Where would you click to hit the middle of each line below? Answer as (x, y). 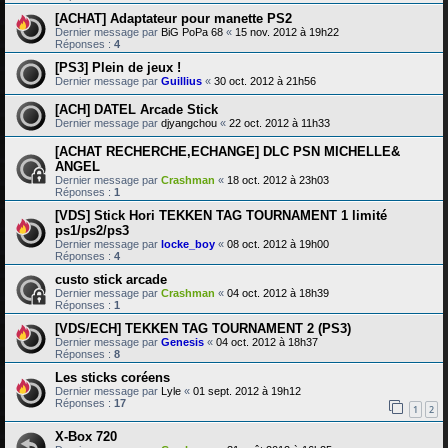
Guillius (181, 81)
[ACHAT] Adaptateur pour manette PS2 (173, 19)
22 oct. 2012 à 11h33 (279, 123)
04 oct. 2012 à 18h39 (278, 293)
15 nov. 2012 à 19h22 (287, 32)
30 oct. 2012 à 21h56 (265, 81)
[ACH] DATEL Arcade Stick (136, 110)
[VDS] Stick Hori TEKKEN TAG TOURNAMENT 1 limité (221, 216)
